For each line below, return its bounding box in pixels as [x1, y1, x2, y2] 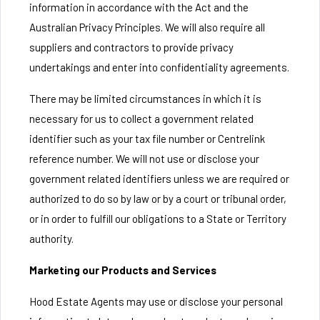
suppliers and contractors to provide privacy [29, 41, 234, 54]
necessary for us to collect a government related [29, 112, 254, 125]
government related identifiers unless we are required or [29, 172, 289, 185]
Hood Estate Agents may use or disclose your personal [29, 295, 283, 308]
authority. [29, 232, 74, 245]
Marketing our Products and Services [29, 264, 216, 276]
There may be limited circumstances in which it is [29, 92, 261, 105]
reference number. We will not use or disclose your [29, 152, 259, 165]
